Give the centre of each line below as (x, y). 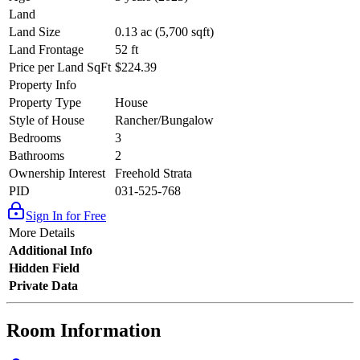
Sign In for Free (66, 216)
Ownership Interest (57, 174)
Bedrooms (35, 138)
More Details (42, 233)
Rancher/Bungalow (164, 121)
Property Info (43, 85)
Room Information (84, 331)
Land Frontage (46, 50)
